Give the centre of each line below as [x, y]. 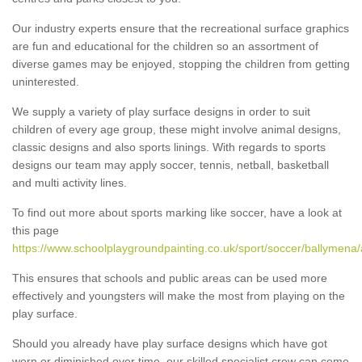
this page [36, 230]
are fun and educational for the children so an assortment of [165, 46]
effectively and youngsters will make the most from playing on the [179, 295]
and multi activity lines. [69, 182]
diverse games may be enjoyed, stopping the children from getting [181, 63]
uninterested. [46, 81]
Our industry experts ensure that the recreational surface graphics [181, 28]
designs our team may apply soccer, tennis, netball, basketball [170, 164]
